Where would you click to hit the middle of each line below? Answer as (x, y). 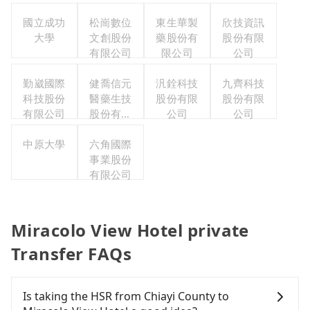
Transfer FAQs (72, 254)
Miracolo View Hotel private (130, 230)
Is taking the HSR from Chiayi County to (126, 297)
